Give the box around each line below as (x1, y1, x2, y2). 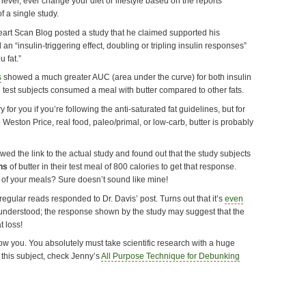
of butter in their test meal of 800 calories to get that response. (8, 162, 236, 172)
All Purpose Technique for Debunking (101, 251, 240, 262)
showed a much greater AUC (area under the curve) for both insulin (1, 72, 251, 83)
